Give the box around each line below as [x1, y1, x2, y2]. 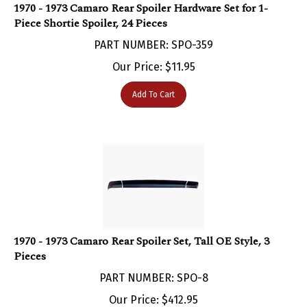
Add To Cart [132, 75, 175, 86]
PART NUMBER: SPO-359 [94, 24, 213, 38]
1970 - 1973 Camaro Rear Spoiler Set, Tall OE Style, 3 [14, 219, 269, 236]
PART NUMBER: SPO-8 [99, 257, 208, 271]
